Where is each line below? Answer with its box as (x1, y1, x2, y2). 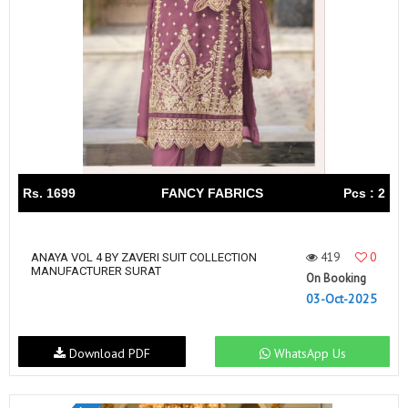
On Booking (306, 270, 366, 286)
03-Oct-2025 (306, 291, 377, 307)
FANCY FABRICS (161, 186, 263, 200)
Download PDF (65, 344, 150, 362)
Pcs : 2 (343, 186, 385, 200)
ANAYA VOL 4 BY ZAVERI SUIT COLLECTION (31, 250, 257, 264)
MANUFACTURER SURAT (31, 264, 161, 278)
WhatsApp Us (270, 344, 346, 362)
